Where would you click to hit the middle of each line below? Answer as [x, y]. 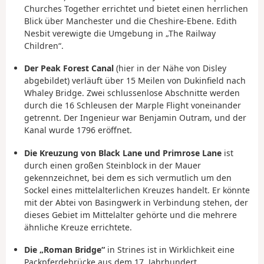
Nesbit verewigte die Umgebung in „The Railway [120, 33]
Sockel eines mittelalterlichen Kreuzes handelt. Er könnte [137, 190]
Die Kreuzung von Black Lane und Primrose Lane [123, 153]
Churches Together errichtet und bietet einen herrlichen [136, 8]
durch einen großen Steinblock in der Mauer [113, 165]
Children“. [44, 45]
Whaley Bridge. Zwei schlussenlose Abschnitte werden [132, 93]
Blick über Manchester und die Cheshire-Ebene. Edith [131, 21]
